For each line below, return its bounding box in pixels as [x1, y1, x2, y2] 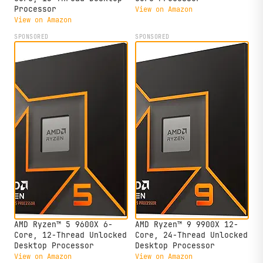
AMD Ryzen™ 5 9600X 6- [14, 219, 113, 230]
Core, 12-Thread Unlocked [14, 230, 127, 240]
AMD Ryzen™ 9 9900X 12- [135, 219, 238, 230]
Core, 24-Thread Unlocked [135, 230, 248, 240]
